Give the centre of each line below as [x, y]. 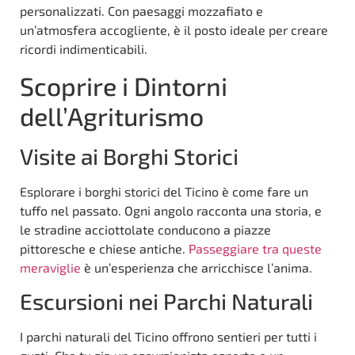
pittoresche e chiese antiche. [104, 248]
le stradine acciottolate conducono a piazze [145, 229]
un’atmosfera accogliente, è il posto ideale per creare [174, 30]
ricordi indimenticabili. [84, 49]
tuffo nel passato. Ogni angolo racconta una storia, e [171, 210]
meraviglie [50, 267]
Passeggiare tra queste [255, 248]
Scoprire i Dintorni [124, 85]
